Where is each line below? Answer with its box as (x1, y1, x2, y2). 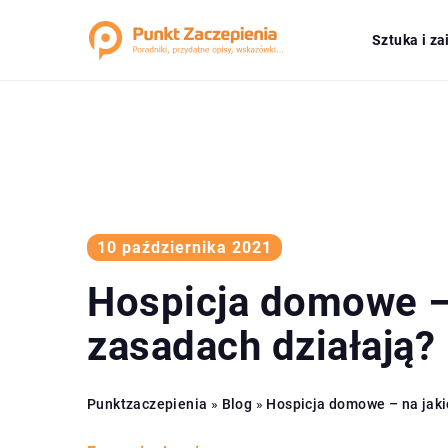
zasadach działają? (87, 322, 435, 370)
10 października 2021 (97, 237, 272, 257)
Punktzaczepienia (87, 395, 208, 412)
